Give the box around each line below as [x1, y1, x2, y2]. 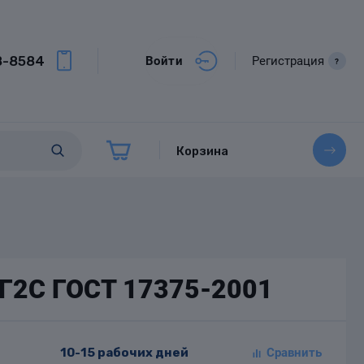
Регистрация [251, 53, 324, 68]
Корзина [176, 144, 228, 159]
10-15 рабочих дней [59, 345, 188, 361]
